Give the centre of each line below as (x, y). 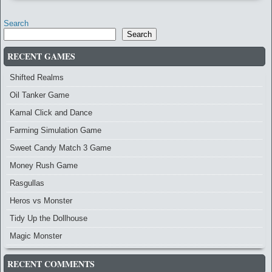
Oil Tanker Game (39, 95)
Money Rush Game (44, 166)
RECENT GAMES (41, 56)
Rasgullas (27, 183)
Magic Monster (36, 236)
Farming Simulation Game (56, 131)
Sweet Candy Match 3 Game (60, 148)
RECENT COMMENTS (51, 264)
